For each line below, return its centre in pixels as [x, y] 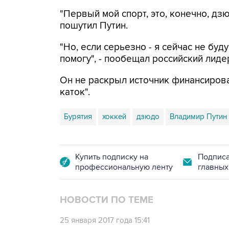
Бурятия [78, 117]
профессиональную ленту [124, 167]
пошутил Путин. [94, 26]
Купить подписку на [112, 157]
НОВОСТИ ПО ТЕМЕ [107, 200]
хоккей [114, 117]
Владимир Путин [198, 117]
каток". [75, 92]
